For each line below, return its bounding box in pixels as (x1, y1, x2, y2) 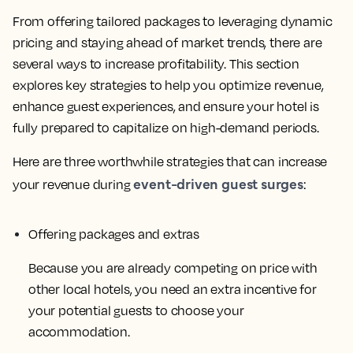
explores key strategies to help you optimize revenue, (13, 76, 324, 93)
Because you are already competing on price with (28, 259, 318, 276)
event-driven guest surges (133, 173, 303, 193)
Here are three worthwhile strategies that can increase (13, 153, 328, 169)
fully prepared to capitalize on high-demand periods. (13, 119, 319, 136)
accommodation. (28, 323, 130, 340)
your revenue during (13, 176, 134, 192)
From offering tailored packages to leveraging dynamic (13, 13, 333, 29)
